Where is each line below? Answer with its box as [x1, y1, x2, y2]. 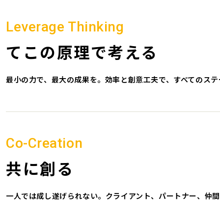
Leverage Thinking [6, 19, 124, 35]
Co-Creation [6, 135, 83, 151]
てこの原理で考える [6, 40, 159, 63]
